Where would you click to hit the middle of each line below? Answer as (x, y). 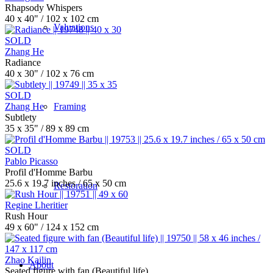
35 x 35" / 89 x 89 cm (47, 128)
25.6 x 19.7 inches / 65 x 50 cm (66, 183)
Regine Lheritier (36, 205)
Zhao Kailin (28, 260)
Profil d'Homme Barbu (49, 172)
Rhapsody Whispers (44, 8)
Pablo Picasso (31, 161)
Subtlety (21, 117)
